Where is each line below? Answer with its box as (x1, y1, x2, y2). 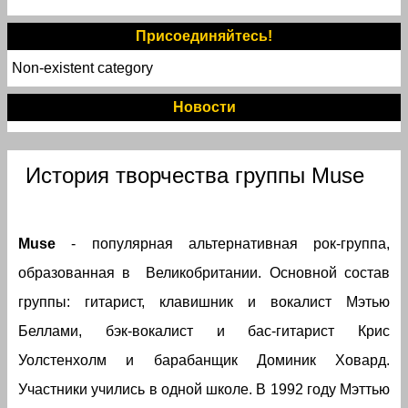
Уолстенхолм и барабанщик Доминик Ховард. (18, 352, 390, 369)
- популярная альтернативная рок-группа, (56, 236, 390, 252)
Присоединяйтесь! (136, 28, 272, 44)
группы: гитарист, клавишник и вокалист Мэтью (18, 294, 390, 311)
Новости (172, 99, 236, 115)
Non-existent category (12, 60, 153, 76)
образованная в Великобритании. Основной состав (18, 265, 390, 281)
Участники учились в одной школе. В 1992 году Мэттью (18, 382, 390, 398)
